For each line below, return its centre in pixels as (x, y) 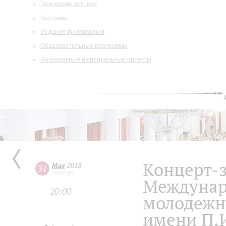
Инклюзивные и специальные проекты (96, 60)
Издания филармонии (72, 32)
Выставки (54, 18)
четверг (63, 173)
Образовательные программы (84, 46)
